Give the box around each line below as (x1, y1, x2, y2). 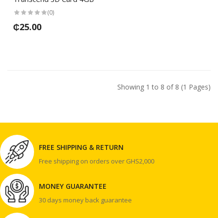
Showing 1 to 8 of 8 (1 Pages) (117, 82, 211, 92)
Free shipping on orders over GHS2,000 (39, 157, 154, 166)
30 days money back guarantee (39, 196, 132, 205)
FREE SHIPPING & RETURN (39, 143, 124, 152)
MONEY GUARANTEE (39, 182, 107, 191)
